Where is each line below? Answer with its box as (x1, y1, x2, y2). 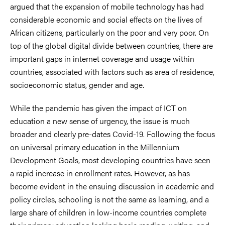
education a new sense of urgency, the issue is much (10, 115, 190, 127)
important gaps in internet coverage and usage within (10, 52, 194, 64)
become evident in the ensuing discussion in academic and (10, 180, 214, 192)
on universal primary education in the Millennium (10, 141, 179, 153)
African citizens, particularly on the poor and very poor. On (10, 26, 209, 38)
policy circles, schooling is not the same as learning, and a (10, 193, 209, 205)
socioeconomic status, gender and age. (10, 78, 144, 90)
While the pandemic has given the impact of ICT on (10, 101, 187, 114)
